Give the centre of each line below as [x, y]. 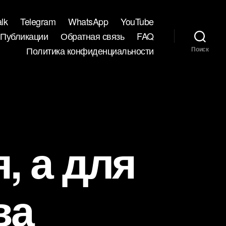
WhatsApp [88, 21]
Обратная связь [93, 36]
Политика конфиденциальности [90, 50]
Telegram [38, 21]
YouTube [137, 21]
